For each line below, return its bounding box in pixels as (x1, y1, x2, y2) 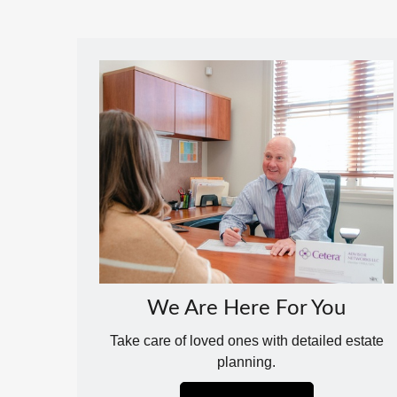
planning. (217, 354, 276, 370)
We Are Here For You (147, 298, 346, 320)
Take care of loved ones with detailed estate (109, 333, 384, 349)
